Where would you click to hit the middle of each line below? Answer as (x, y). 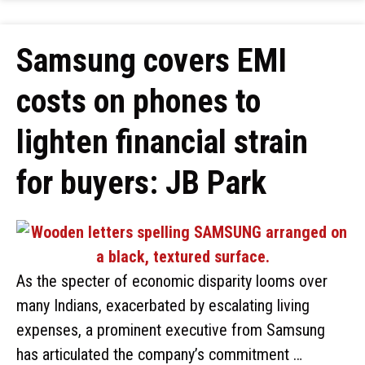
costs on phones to (139, 101)
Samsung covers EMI (152, 61)
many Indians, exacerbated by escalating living (163, 306)
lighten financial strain (162, 142)
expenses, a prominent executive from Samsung (171, 330)
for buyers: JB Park (141, 183)
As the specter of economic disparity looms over (172, 281)
